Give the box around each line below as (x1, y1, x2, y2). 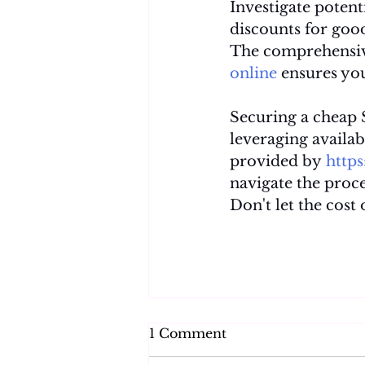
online (230, 64, 277, 82)
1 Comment (149, 325, 226, 341)
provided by (230, 152, 326, 170)
